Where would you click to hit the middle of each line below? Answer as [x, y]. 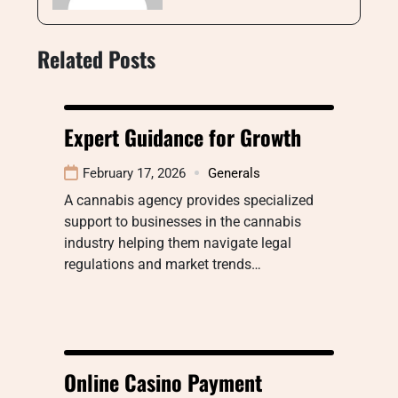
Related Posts [96, 58]
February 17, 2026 [134, 173]
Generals [234, 173]
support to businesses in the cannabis [183, 221]
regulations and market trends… [163, 264]
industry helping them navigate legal [178, 243]
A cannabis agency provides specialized [189, 200]
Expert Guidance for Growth [183, 136]
